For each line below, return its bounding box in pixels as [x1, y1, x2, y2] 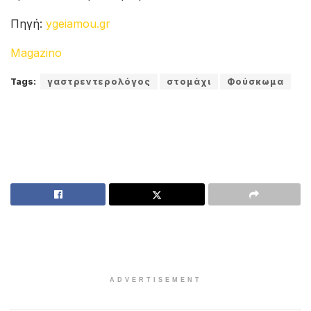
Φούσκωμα [227, 76, 284, 87]
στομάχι [167, 76, 211, 87]
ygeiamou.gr [46, 17, 110, 31]
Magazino [10, 46, 62, 60]
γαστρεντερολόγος [47, 76, 151, 87]
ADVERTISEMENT [109, 276, 202, 284]
